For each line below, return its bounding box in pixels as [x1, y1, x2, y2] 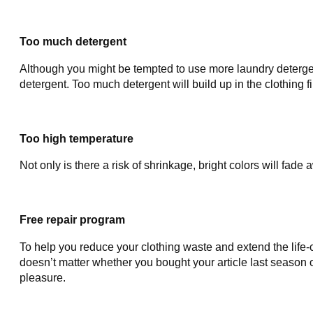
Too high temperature [20, 132, 133, 145]
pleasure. [20, 271, 66, 284]
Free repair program [20, 213, 125, 226]
